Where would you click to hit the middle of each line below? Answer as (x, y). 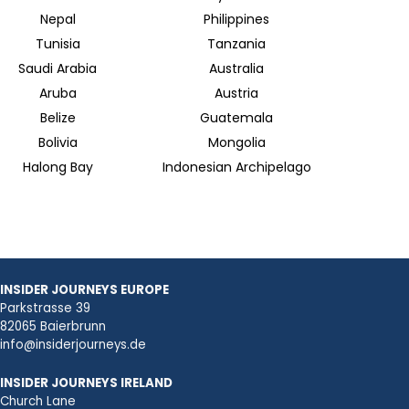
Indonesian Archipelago (236, 168)
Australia (236, 69)
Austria (236, 94)
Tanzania (236, 44)
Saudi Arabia (58, 69)
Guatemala (236, 118)
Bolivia (58, 143)
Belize (58, 118)
